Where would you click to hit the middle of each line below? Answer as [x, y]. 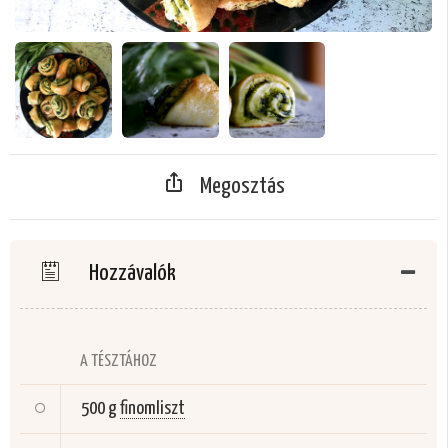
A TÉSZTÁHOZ [118, 362]
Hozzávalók [130, 274]
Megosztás [242, 187]
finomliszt [152, 409]
